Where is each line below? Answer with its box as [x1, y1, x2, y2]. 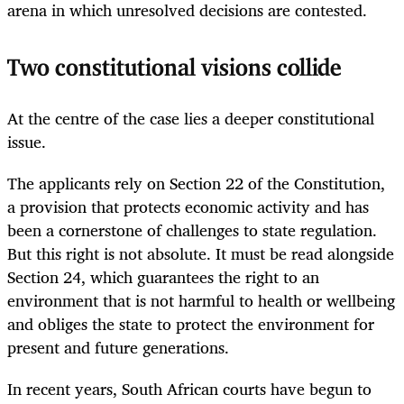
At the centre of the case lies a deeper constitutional [7, 104, 374, 132]
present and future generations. [7, 333, 229, 361]
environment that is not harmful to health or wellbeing [7, 286, 395, 314]
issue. [7, 127, 46, 155]
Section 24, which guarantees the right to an [7, 262, 319, 290]
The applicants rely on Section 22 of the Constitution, [7, 169, 385, 197]
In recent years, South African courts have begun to [7, 374, 372, 402]
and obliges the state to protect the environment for [7, 309, 374, 337]
